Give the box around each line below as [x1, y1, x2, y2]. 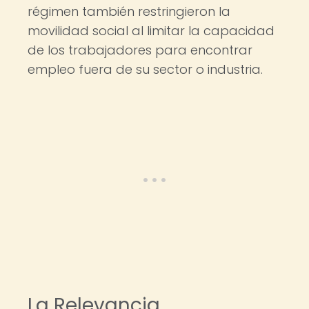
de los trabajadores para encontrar [28, 41, 252, 59]
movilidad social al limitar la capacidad [28, 22, 275, 39]
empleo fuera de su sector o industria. [28, 61, 263, 78]
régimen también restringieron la [28, 3, 230, 20]
